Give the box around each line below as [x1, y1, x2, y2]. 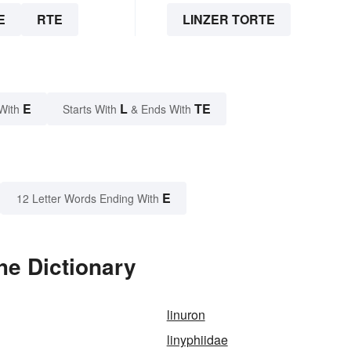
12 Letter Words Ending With [16, 190, 159, 206]
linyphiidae [166, 330, 228, 349]
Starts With [63, 100, 120, 117]
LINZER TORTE [182, 9, 275, 28]
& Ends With [128, 100, 194, 117]
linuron [166, 305, 205, 324]
